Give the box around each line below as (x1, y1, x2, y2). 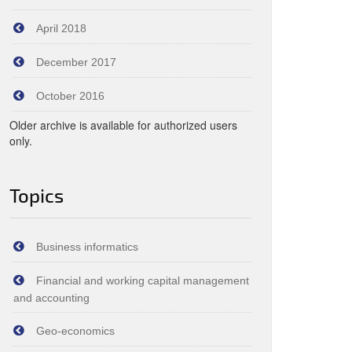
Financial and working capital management (36, 274, 249, 287)
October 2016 (36, 90, 104, 102)
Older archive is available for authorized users (9, 117, 237, 133)
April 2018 (36, 22, 86, 35)
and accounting (13, 291, 90, 304)
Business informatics (36, 240, 138, 253)
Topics (9, 184, 64, 207)
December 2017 (36, 56, 116, 68)
